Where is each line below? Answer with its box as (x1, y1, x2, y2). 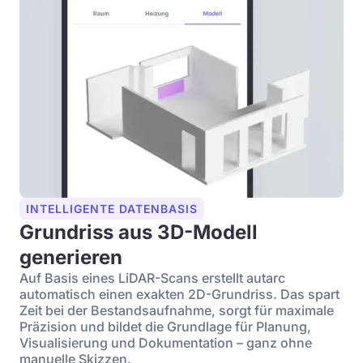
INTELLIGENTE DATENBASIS (26, 202, 198, 216)
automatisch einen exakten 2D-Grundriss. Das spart (19, 286, 340, 302)
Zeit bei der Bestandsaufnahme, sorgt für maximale (19, 302, 334, 318)
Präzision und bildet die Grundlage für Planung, (19, 318, 311, 335)
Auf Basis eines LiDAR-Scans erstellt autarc (19, 270, 285, 286)
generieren (19, 246, 122, 269)
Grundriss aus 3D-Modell (19, 220, 258, 244)
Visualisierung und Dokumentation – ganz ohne (19, 335, 312, 351)
